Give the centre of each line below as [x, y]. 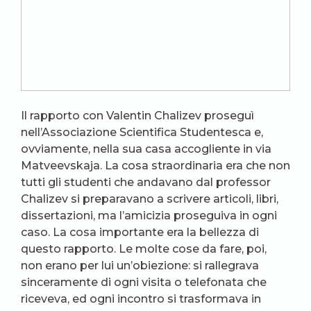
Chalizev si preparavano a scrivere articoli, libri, [150, 199]
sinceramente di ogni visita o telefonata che [144, 282]
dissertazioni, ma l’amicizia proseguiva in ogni [149, 216]
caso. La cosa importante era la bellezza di [140, 232]
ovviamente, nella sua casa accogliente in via [146, 149]
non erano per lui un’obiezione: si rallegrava [140, 266]
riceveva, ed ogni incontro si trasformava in [141, 299]
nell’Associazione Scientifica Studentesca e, [142, 132]
